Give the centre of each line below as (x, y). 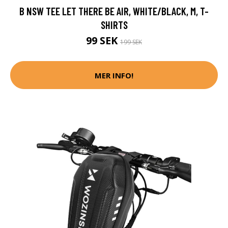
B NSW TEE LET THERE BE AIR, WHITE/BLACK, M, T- (114, 11)
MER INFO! (114, 75)
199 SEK (131, 42)
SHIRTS (114, 25)
